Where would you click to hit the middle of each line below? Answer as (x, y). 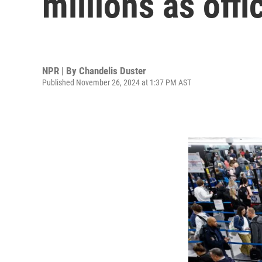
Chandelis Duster (113, 70)
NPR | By (61, 70)
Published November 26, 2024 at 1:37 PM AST (117, 82)
